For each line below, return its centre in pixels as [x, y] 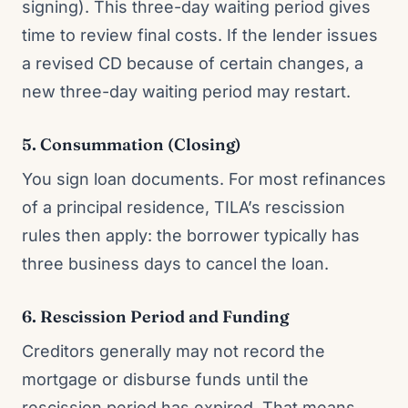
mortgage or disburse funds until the [165, 379]
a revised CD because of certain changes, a [193, 63]
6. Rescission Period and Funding [155, 316]
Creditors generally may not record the [173, 351]
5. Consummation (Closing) [132, 144]
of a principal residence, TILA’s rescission [184, 207]
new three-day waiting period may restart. [186, 92]
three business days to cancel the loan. [175, 264]
